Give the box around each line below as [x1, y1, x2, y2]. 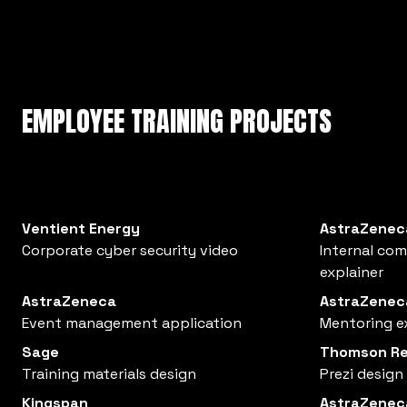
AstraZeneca [22, 292, 116, 311]
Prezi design [320, 364, 403, 383]
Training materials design [22, 364, 196, 383]
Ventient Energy [22, 219, 140, 238]
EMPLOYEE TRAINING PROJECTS [22, 101, 332, 142]
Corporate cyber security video [22, 241, 238, 260]
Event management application [22, 313, 242, 333]
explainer [320, 263, 383, 282]
